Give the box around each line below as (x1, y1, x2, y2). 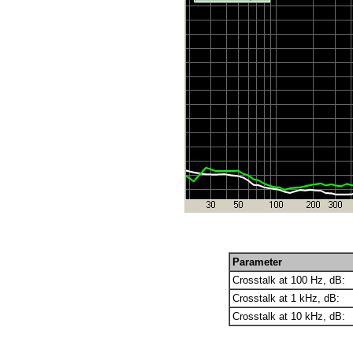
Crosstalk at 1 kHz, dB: (232, 292, 340, 304)
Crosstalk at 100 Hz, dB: (232, 273, 345, 286)
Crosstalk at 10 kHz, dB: (232, 310, 345, 322)
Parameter (232, 255, 282, 268)
